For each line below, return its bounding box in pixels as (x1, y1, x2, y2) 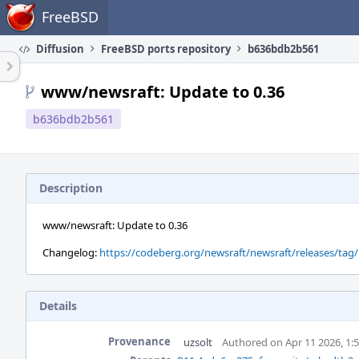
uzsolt (184, 335, 212, 349)
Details (39, 298, 77, 313)
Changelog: (42, 245, 99, 260)
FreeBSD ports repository (101, 42, 231, 56)
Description (39, 180, 103, 196)
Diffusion (34, 42, 84, 56)
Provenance (108, 334, 171, 349)
